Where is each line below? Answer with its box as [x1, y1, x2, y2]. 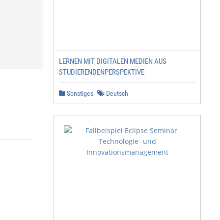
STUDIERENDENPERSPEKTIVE [59, 68, 144, 77]
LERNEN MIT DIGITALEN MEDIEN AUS [59, 57, 166, 66]
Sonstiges [65, 89, 93, 97]
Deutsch [105, 89, 128, 97]
